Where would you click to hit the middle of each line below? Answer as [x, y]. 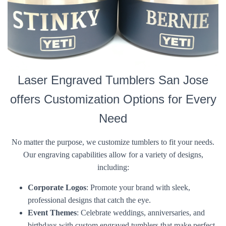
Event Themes [52, 213]
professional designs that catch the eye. [89, 200]
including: [113, 167]
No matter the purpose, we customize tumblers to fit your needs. [113, 142]
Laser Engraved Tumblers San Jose [113, 80]
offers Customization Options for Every [113, 99]
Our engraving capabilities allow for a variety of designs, [113, 155]
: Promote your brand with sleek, [138, 187]
